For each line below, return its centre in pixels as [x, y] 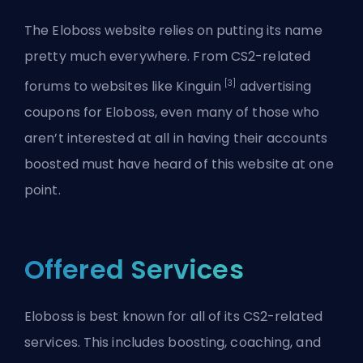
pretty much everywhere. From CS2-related [168, 56]
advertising [273, 86]
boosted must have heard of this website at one [179, 164]
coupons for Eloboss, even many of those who [172, 112]
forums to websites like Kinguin [125, 86]
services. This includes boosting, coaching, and [173, 342]
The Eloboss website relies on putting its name [173, 30]
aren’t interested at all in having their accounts [176, 138]
